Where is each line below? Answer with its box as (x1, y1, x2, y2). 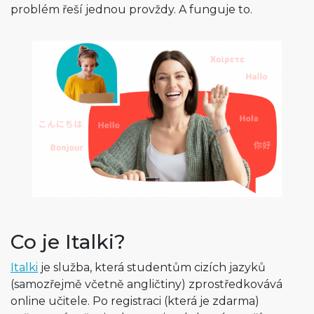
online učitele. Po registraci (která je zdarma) (11, 294, 259, 308)
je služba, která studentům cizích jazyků (38, 261, 266, 275)
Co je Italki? (11, 230, 125, 254)
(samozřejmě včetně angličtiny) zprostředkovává (11, 278, 282, 292)
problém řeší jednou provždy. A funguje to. (11, 2, 252, 16)
